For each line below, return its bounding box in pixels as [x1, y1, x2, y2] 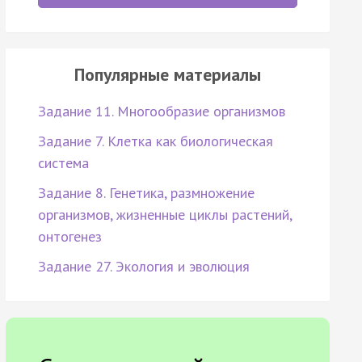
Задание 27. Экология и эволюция [37, 257, 250, 276]
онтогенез [37, 227, 102, 246]
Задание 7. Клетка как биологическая [37, 132, 273, 151]
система [37, 154, 89, 173]
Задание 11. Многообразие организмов [37, 102, 285, 121]
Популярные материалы [74, 63, 261, 86]
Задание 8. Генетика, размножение [37, 183, 255, 203]
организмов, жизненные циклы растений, [37, 205, 292, 225]
